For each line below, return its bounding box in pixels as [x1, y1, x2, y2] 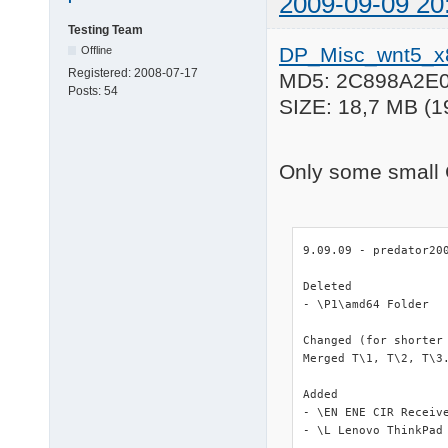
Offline [81, 44, 113, 57]
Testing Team [68, 23, 143, 38]
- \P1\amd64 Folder [302, 298, 429, 311]
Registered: [68, 66, 134, 81]
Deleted [302, 280, 352, 293]
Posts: [68, 84, 104, 99]
